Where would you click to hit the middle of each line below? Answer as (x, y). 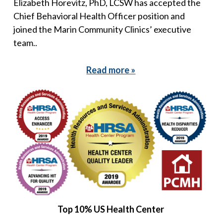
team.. (25, 42)
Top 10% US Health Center (111, 209)
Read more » (111, 70)
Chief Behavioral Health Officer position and (99, 16)
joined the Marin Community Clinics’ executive (102, 29)
